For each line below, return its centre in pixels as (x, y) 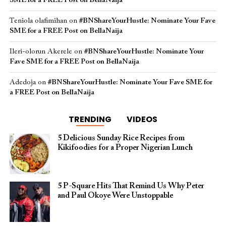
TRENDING (90, 119)
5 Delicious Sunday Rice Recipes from (121, 138)
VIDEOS (142, 119)
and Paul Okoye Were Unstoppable (115, 196)
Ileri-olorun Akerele (41, 52)
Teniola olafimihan (38, 21)
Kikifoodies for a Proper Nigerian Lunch (125, 148)
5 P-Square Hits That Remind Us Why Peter (131, 186)
